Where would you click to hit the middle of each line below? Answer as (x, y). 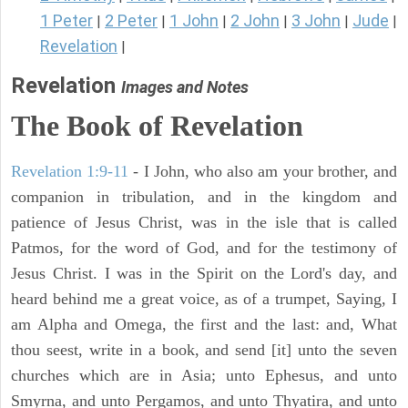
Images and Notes (185, 87)
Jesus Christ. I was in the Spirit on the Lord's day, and (204, 274)
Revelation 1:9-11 (70, 172)
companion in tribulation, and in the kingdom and (204, 197)
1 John (194, 21)
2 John (255, 21)
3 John (316, 21)
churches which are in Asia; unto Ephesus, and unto (204, 376)
